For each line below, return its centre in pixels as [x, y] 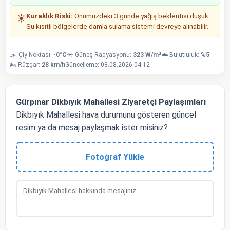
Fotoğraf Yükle [115, 157]
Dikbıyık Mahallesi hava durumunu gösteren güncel [106, 114]
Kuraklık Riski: [50, 16]
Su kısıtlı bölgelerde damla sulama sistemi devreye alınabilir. [118, 26]
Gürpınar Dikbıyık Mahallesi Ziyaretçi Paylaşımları [111, 102]
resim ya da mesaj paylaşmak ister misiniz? [92, 127]
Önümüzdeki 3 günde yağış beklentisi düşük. [142, 16]
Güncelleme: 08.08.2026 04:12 [108, 64]
